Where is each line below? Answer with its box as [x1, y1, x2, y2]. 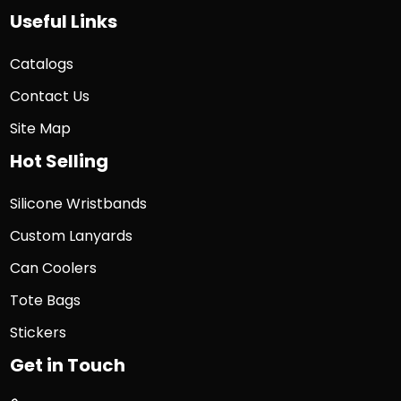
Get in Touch [9, 353, 125, 379]
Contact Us [9, 86, 90, 107]
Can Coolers [9, 258, 97, 279]
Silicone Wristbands [9, 193, 147, 215]
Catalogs [9, 54, 73, 75]
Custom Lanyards [9, 226, 132, 247]
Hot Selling [9, 149, 108, 175]
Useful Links [9, 9, 117, 35]
